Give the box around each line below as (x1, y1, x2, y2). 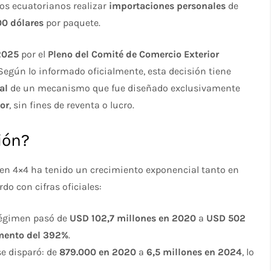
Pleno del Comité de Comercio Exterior (48, 48, 220, 60)
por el (19, 48, 48, 60)
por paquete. (44, 16, 101, 28)
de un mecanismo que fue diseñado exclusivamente (8, 82, 241, 94)
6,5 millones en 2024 (146, 246, 243, 258)
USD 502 (206, 212, 246, 224)
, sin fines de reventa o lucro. (9, 99, 135, 111)
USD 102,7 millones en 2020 (70, 212, 197, 224)
